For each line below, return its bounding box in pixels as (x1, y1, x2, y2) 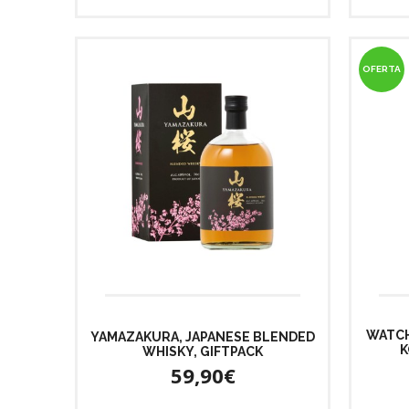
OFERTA (362, 64, 401, 75)
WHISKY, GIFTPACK (142, 343, 263, 359)
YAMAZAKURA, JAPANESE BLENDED (90, 329, 315, 344)
